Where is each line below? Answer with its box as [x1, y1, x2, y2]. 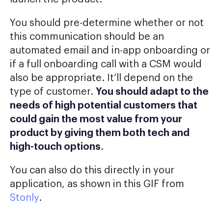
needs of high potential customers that [10, 101, 197, 111]
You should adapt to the [96, 87, 209, 97]
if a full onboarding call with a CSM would [10, 59, 202, 70]
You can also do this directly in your [10, 165, 174, 176]
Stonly [10, 193, 39, 203]
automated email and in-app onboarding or [10, 46, 210, 56]
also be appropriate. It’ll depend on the [10, 73, 193, 83]
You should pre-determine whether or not [10, 18, 204, 28]
